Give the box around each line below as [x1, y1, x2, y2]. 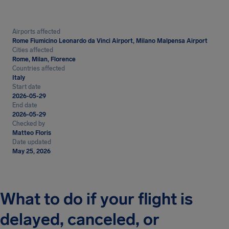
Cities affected [12, 47, 53, 54]
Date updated [12, 139, 51, 146]
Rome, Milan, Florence [12, 56, 76, 63]
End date [12, 102, 37, 109]
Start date [12, 83, 41, 90]
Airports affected [12, 28, 60, 35]
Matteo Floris [12, 129, 51, 136]
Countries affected [12, 65, 65, 72]
